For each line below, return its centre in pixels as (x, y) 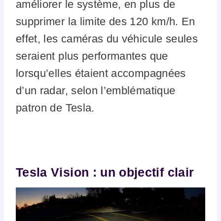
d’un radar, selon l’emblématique (96, 91)
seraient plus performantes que (92, 56)
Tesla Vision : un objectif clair (107, 172)
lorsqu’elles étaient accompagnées (101, 74)
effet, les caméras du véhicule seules (107, 39)
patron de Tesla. (55, 108)
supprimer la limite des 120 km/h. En (106, 22)
